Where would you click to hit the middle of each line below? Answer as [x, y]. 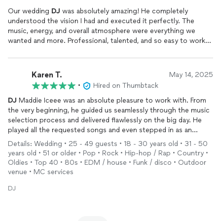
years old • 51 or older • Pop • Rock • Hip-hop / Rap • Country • [108, 153]
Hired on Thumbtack [126, 86]
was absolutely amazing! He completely [124, 11]
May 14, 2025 [191, 75]
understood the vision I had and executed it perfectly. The [101, 21]
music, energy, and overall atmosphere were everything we [102, 31]
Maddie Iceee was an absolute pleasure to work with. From [111, 100]
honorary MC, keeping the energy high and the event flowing [106, 140]
